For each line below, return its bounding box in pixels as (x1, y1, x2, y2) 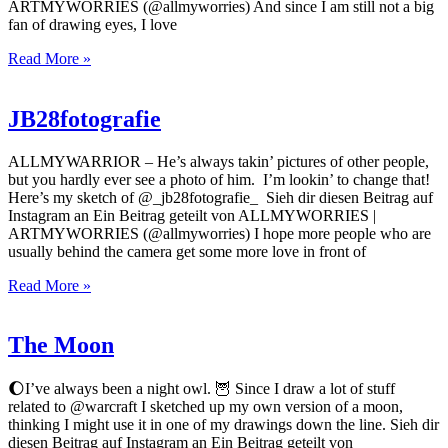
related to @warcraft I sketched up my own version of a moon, (8, 398, 403, 416)
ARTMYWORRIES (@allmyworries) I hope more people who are (8, 224, 431, 242)
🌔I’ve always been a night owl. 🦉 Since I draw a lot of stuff (8, 380, 395, 398)
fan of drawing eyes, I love (8, 15, 177, 33)
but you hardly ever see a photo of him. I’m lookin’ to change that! (8, 170, 430, 188)
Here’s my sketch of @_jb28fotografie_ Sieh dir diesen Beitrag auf (8, 188, 433, 206)
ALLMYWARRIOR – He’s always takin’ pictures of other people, (8, 152, 429, 170)
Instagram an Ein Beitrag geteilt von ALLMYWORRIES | (8, 206, 376, 224)
